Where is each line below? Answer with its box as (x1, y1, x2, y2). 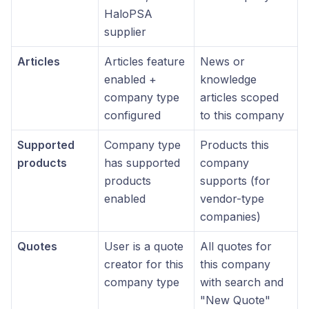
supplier (104, 25, 146, 39)
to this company (200, 108, 284, 122)
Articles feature (104, 54, 185, 68)
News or (200, 54, 245, 68)
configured (104, 108, 161, 122)
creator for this (104, 257, 183, 271)
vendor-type (200, 192, 264, 206)
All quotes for (200, 239, 272, 253)
